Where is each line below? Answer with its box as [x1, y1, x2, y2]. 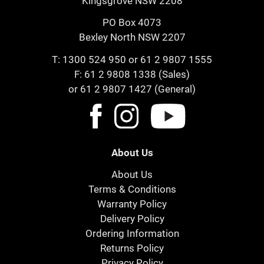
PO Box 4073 [103, 16, 161, 29]
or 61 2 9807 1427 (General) [68, 82, 196, 95]
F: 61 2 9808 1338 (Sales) [74, 68, 190, 80]
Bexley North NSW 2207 [78, 31, 186, 44]
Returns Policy [100, 242, 164, 255]
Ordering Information [85, 227, 179, 240]
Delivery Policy [100, 213, 164, 225]
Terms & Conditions [88, 183, 176, 196]
